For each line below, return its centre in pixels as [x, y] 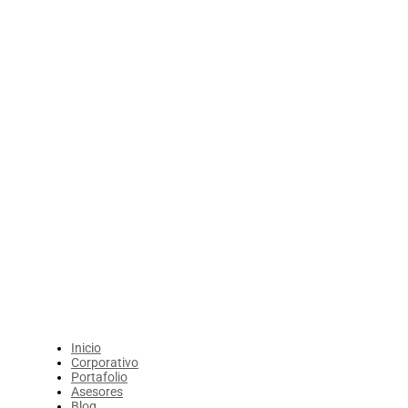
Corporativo [105, 362]
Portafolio [99, 377]
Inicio [86, 348]
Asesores [97, 392]
